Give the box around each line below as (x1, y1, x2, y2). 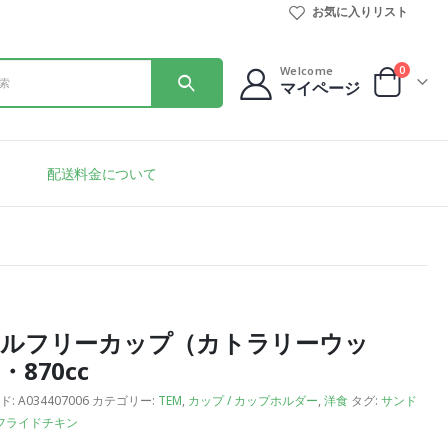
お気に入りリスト (311, 2, 408, 20)
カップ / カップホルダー (187, 392, 318, 409)
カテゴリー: (91, 392, 158, 409)
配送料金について (47, 163, 157, 183)
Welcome (280, 63, 334, 78)
